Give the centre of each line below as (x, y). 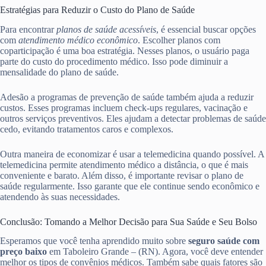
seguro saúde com (224, 241)
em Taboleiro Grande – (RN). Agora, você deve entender (156, 252)
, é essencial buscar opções (206, 29)
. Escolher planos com (179, 40)
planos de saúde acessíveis (106, 29)
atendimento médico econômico (78, 40)
